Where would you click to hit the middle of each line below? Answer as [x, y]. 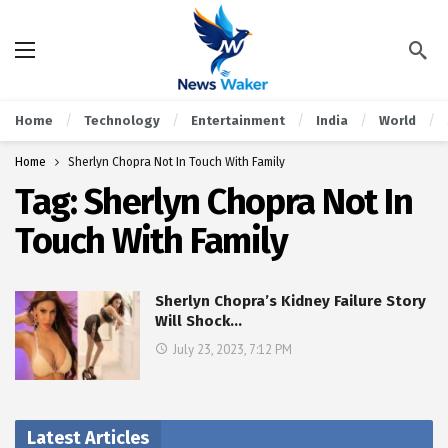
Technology [122, 120]
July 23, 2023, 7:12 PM [232, 349]
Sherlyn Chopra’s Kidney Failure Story [290, 301]
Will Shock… [198, 321]
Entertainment [238, 120]
